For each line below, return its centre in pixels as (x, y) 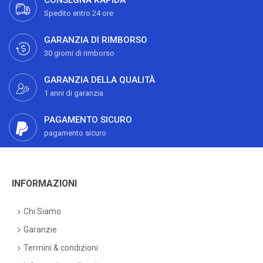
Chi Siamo (42, 211)
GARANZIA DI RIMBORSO (96, 40)
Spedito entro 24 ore (79, 13)
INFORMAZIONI (44, 183)
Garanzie (40, 230)
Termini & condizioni (61, 248)
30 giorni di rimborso (79, 53)
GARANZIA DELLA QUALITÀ (100, 80)
